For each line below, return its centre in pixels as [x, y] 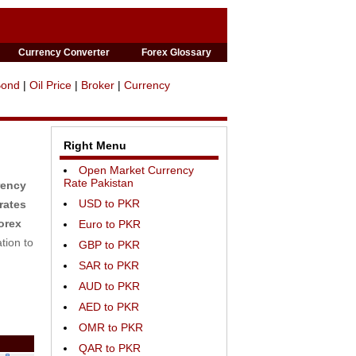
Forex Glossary [176, 52]
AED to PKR [109, 307]
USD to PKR [109, 203]
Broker [98, 85]
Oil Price [50, 85]
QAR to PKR [110, 348]
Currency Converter [64, 52]
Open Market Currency [136, 170]
